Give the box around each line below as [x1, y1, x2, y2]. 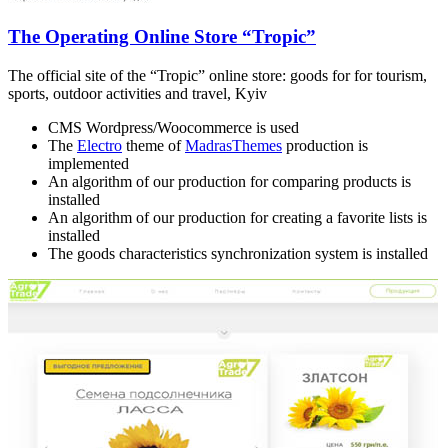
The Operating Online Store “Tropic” [8, 25, 316, 47]
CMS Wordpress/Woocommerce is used [48, 118, 299, 136]
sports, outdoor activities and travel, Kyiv [8, 84, 267, 102]
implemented [48, 154, 129, 172]
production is [282, 136, 368, 154]
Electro [77, 136, 122, 154]
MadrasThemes [185, 136, 282, 154]
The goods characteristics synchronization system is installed [48, 244, 428, 262]
